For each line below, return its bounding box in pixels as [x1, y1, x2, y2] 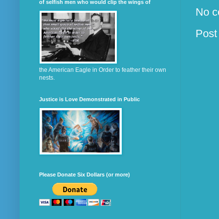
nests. [39, 74, 55, 82]
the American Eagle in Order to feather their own [39, 66, 166, 74]
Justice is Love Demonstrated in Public [39, 96, 140, 103]
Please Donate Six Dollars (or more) [39, 172, 130, 178]
